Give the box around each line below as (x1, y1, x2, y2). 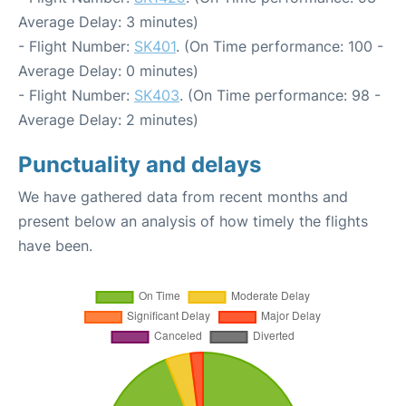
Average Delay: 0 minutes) (18, 62, 198, 80)
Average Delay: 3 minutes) (18, 13, 198, 31)
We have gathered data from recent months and (18, 188, 348, 206)
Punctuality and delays (18, 151, 261, 178)
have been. (18, 237, 92, 255)
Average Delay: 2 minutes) (18, 111, 198, 129)
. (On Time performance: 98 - (179, 86, 381, 104)
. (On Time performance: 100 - (176, 37, 383, 55)
